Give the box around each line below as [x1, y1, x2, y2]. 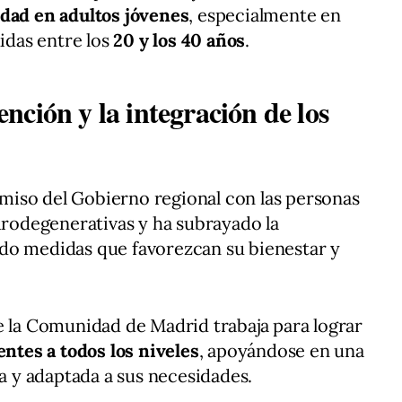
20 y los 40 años [113, 29, 246, 52]
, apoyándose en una [198, 339, 364, 363]
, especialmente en [188, 4, 341, 27]
